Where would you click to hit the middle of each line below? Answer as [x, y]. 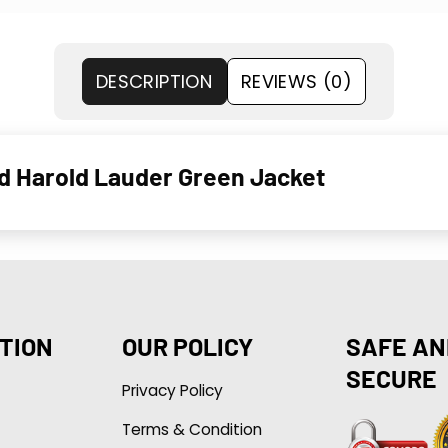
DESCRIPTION [154, 81]
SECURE [391, 377]
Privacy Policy [172, 390]
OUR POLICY [187, 345]
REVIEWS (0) [296, 81]
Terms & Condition [191, 429]
